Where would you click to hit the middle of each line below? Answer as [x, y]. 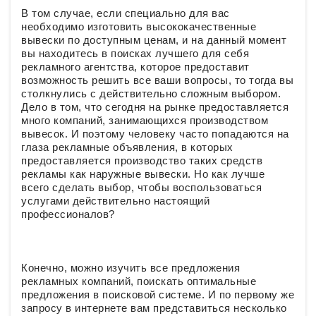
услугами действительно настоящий [115, 201]
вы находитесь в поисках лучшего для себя [135, 53]
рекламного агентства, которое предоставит [135, 67]
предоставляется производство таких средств [142, 160]
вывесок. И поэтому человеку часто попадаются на [155, 134]
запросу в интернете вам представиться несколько [154, 308]
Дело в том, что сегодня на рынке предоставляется [155, 107]
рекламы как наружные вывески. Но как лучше [143, 174]
